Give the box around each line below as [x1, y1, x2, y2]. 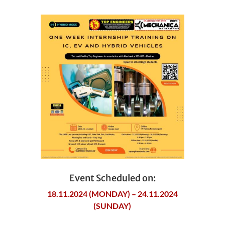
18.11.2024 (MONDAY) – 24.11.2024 [47, 188, 178, 198]
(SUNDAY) [93, 200, 132, 210]
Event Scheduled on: [69, 172, 156, 184]
